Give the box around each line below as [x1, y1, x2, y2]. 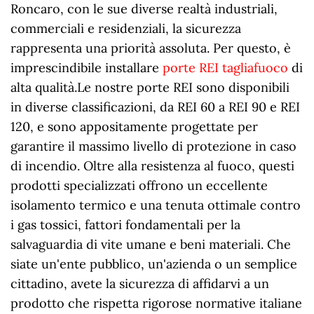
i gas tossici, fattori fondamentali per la [11, 217, 240, 233]
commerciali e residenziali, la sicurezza [11, 20, 241, 37]
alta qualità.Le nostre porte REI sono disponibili [11, 79, 289, 96]
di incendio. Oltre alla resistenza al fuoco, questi [11, 158, 294, 175]
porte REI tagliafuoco [163, 60, 288, 76]
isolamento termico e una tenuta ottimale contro [11, 197, 301, 214]
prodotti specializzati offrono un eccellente [11, 177, 268, 194]
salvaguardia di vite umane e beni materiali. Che [11, 236, 291, 253]
